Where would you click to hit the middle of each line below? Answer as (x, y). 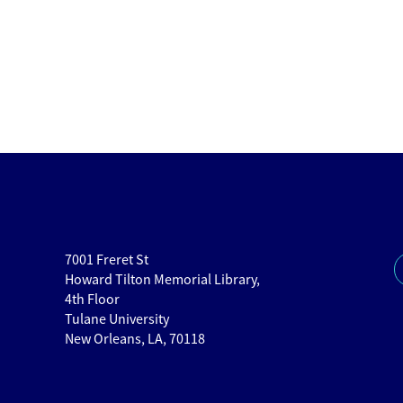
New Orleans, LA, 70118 (134, 339)
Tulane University (116, 319)
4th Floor (92, 299)
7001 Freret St (106, 260)
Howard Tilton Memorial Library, (162, 279)
